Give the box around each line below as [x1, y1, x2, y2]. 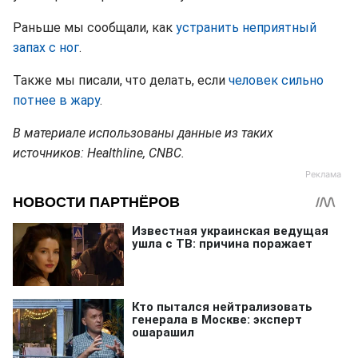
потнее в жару [13, 93, 100, 108]
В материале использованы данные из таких [13, 125, 273, 141]
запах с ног [13, 40, 79, 55]
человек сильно [229, 73, 324, 88]
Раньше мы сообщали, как [13, 20, 176, 35]
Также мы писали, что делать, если [13, 73, 229, 88]
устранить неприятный [176, 20, 316, 35]
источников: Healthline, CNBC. [13, 145, 185, 161]
